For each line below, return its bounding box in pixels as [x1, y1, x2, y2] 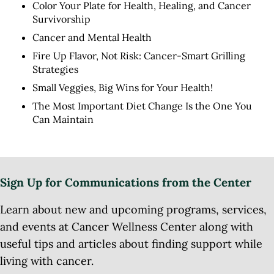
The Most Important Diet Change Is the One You [32, 100, 252, 113]
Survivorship [32, 13, 91, 26]
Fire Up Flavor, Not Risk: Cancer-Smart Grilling [32, 50, 245, 62]
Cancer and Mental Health [32, 31, 152, 44]
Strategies [32, 63, 78, 76]
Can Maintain [32, 113, 94, 126]
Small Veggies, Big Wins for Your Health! [32, 81, 213, 94]
